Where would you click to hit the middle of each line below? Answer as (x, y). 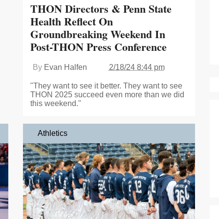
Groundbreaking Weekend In (98, 34)
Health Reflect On (71, 21)
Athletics (52, 133)
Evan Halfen (65, 67)
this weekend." (55, 103)
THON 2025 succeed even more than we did (107, 94)
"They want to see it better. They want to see (106, 86)
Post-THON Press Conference (98, 46)
